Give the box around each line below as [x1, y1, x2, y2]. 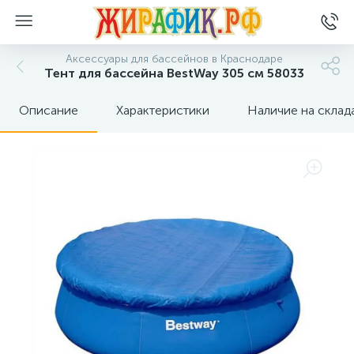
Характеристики [116, 103, 209, 118]
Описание [19, 103, 78, 118]
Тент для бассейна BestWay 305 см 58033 [43, 66, 304, 81]
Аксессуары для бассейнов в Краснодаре [65, 52, 283, 66]
